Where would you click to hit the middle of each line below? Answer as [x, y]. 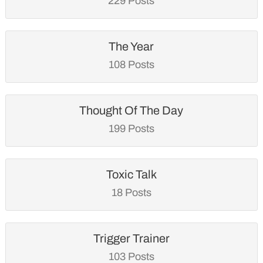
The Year [131, 46]
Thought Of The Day [131, 110]
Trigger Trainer [131, 238]
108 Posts [131, 64]
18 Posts [131, 192]
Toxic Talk [131, 174]
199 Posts [131, 128]
